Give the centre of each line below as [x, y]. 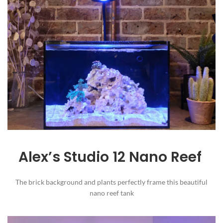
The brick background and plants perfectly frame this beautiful [111, 182]
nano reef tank [111, 193]
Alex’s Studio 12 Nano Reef [111, 157]
